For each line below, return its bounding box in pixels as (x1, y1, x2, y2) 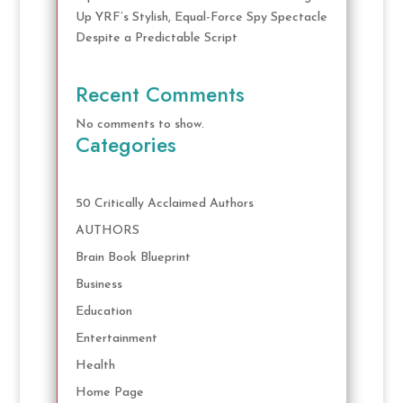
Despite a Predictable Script (75, 31, 237, 46)
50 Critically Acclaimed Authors (75, 197, 254, 210)
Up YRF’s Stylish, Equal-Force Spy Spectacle (75, 11, 327, 25)
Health (75, 359, 115, 372)
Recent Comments (75, 78, 245, 110)
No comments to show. (75, 117, 204, 131)
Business (75, 278, 122, 291)
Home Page (75, 386, 144, 399)
